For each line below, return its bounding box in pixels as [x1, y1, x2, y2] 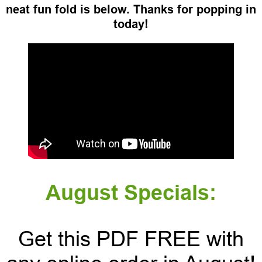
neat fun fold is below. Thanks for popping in [6, 2, 256, 17]
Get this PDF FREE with [18, 227, 244, 251]
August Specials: [46, 180, 216, 206]
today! [113, 17, 149, 32]
